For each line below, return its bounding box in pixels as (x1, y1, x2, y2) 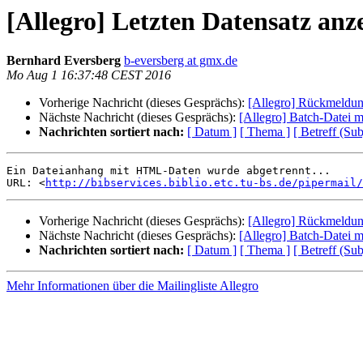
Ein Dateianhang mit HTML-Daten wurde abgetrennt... (6, 164, 331, 177)
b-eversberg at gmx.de (124, 53, 237, 68)
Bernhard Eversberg (6, 53, 121, 68)
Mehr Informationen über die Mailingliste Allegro (6, 279, 258, 293)
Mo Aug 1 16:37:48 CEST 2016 (6, 68, 171, 83)
